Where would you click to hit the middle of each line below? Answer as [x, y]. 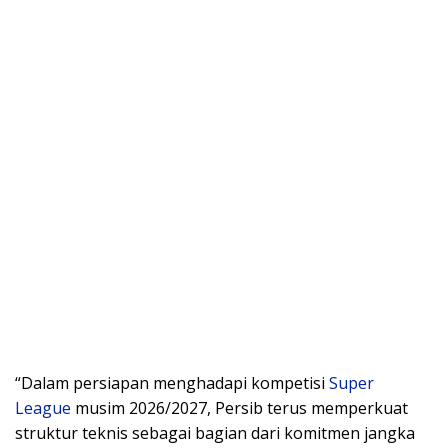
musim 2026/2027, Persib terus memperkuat [239, 407]
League [43, 407]
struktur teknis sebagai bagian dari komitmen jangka [215, 432]
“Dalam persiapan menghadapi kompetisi [172, 382]
